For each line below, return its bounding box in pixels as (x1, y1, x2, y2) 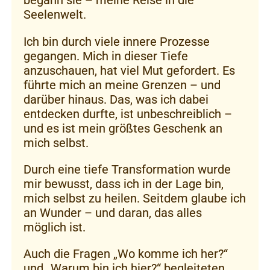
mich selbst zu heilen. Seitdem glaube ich (24, 190, 246, 206)
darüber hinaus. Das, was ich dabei (24, 92, 209, 107)
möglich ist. (24, 219, 86, 234)
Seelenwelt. (24, 7, 86, 22)
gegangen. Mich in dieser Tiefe (24, 48, 188, 63)
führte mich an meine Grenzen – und (24, 77, 221, 92)
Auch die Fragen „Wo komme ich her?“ (24, 246, 228, 261)
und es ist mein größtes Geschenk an (24, 121, 222, 136)
